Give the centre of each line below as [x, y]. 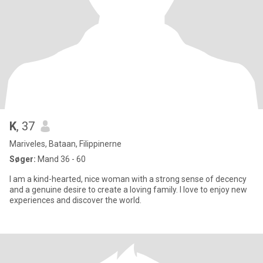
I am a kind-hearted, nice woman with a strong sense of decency [128, 179]
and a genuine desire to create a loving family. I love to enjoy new [128, 190]
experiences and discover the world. [75, 200]
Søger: [23, 159]
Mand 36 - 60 [61, 159]
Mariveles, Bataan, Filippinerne [65, 144]
